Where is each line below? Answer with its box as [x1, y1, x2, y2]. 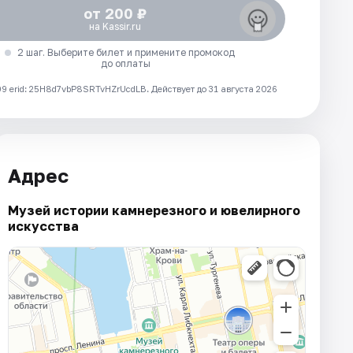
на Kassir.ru [88, 20, 141, 33]
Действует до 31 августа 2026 [151, 84, 277, 95]
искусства [8, 217, 79, 234]
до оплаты [101, 58, 151, 70]
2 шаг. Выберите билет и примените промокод [17, 46, 235, 59]
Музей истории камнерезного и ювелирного [8, 202, 300, 218]
